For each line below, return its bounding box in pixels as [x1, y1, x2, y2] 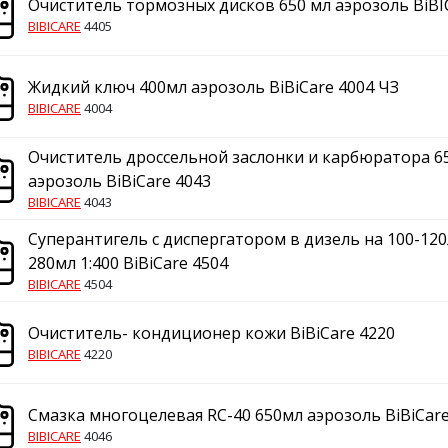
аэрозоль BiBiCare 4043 [28, 170, 211, 192]
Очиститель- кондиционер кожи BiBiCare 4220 [28, 322, 395, 344]
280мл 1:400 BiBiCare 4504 [28, 252, 228, 274]
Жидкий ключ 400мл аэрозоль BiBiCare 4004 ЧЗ [28, 76, 399, 98]
